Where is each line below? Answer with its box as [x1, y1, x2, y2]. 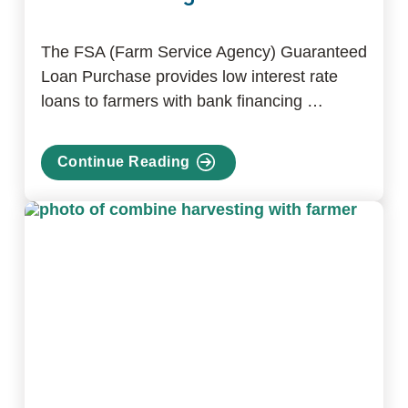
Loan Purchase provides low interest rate [40, 66, 338, 86]
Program [56, 272, 120, 289]
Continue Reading [56, 154, 190, 170]
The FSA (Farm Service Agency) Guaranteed [40, 42, 367, 61]
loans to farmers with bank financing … [40, 91, 323, 110]
